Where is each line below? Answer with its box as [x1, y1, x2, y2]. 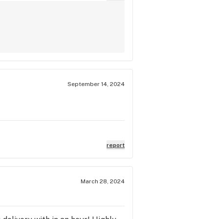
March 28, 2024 [81, 177, 125, 185]
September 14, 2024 [67, 80, 125, 88]
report [107, 141, 125, 149]
